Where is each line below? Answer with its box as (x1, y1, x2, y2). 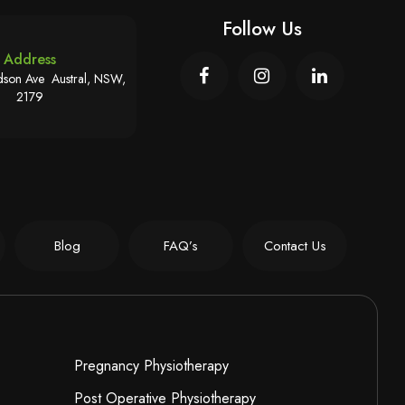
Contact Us (263, 236, 326, 257)
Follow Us (221, 15, 302, 42)
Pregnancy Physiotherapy (73, 355, 229, 377)
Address (3, 48, 56, 70)
